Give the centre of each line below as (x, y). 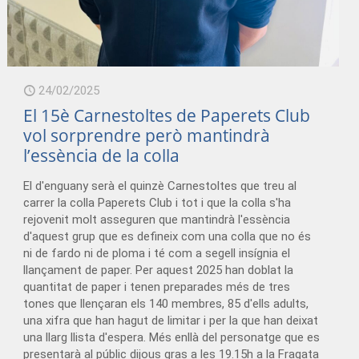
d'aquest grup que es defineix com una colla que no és (167, 236)
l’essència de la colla (102, 155)
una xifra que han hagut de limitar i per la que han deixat (171, 320)
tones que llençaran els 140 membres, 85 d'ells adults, (166, 303)
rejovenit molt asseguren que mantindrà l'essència (157, 219)
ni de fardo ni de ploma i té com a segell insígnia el (157, 253)
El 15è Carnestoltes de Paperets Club (167, 115)
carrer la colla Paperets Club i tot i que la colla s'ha (157, 202)
